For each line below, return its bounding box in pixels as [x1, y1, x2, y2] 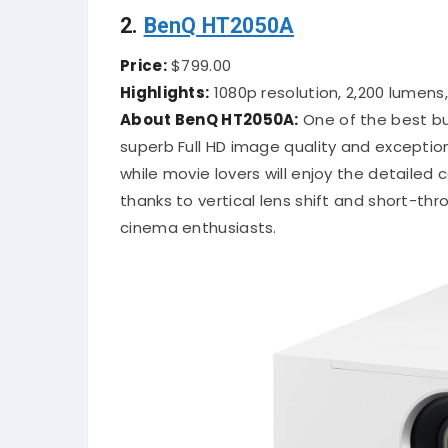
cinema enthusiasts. [120, 212, 277, 234]
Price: [120, 50, 167, 72]
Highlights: [120, 77, 210, 99]
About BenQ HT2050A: [120, 104, 299, 126]
